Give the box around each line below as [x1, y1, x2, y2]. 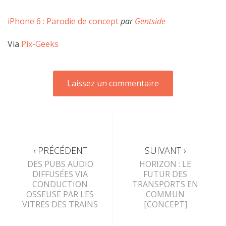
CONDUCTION [32, 178, 88, 190]
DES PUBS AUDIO [27, 158, 93, 169]
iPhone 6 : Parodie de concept [8, 16, 119, 27]
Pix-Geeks [21, 38, 59, 50]
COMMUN [146, 188, 185, 200]
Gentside [135, 16, 165, 27]
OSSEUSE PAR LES [26, 188, 94, 200]
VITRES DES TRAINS [22, 198, 98, 210]
